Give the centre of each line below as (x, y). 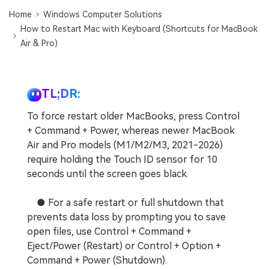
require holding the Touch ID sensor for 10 (122, 160)
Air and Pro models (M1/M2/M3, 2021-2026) (125, 145)
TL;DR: (61, 94)
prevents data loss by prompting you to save (126, 217)
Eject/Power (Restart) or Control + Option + (124, 246)
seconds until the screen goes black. (108, 174)
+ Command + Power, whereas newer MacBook (131, 131)
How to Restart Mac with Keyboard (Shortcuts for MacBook (139, 29)
